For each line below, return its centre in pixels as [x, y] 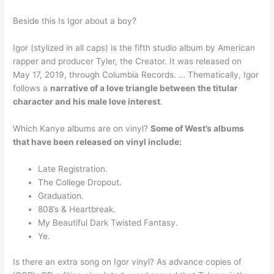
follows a [32, 88]
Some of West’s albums [198, 129]
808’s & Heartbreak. [77, 209]
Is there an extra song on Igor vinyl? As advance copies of [128, 262]
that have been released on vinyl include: [98, 142]
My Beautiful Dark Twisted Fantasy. [108, 222]
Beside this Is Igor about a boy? [75, 21]
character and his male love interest [87, 102]
